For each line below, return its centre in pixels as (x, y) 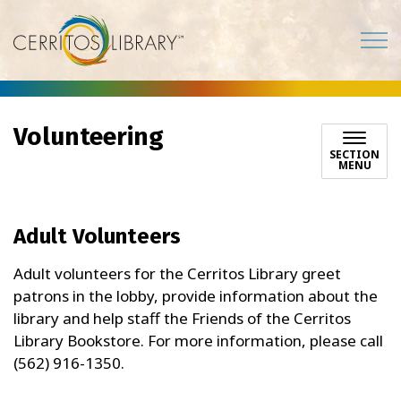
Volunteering (89, 137)
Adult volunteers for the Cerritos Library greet (177, 273)
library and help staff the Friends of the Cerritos (182, 318)
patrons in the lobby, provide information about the (196, 296)
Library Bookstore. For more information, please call (198, 341)
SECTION (354, 154)
